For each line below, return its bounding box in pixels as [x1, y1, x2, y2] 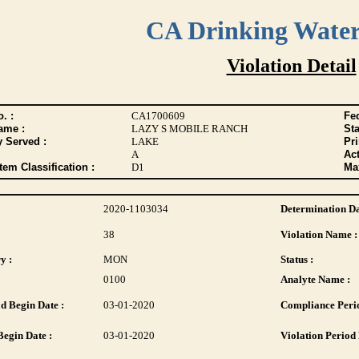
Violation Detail [226, 55, 357, 76]
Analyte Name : [280, 273, 350, 285]
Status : [280, 253, 313, 265]
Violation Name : [280, 228, 357, 240]
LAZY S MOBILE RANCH [131, 123, 248, 135]
